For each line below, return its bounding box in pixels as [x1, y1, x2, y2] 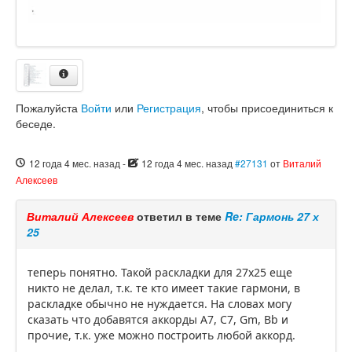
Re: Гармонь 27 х [225, 207, 319, 224]
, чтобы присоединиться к [201, 99, 333, 115]
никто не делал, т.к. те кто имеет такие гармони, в [27, 280, 300, 295]
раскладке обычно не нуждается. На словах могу [27, 295, 291, 311]
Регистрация [137, 99, 201, 115]
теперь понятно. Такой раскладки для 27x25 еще [27, 264, 292, 280]
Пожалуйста [16, 99, 81, 115]
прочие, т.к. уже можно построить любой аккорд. [27, 327, 295, 343]
